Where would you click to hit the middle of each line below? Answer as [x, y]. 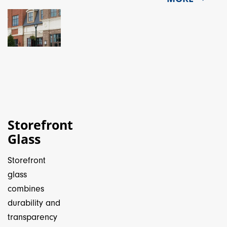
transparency [32, 217]
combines [26, 189]
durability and [34, 203]
